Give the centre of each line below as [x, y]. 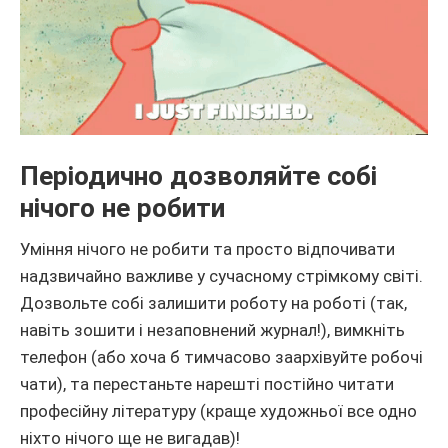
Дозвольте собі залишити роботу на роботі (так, [213, 303]
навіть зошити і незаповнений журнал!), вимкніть [212, 330]
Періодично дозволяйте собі [198, 175]
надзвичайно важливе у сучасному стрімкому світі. [221, 276]
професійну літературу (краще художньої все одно [218, 411]
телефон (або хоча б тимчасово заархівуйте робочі [221, 357]
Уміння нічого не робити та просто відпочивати [207, 249]
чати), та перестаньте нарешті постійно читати [207, 384]
